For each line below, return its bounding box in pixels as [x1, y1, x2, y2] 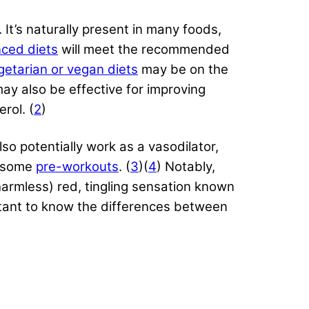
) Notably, [157, 158, 215, 175]
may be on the [138, 61, 228, 77]
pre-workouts [36, 158, 119, 175]
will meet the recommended [58, 41, 230, 57]
